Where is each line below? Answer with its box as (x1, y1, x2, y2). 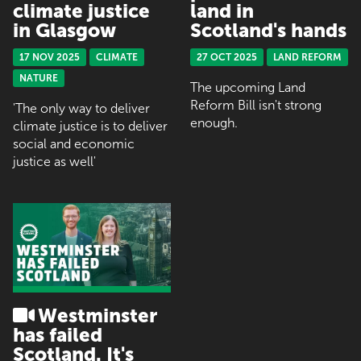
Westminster (38, 303, 157, 327)
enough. (190, 114, 238, 131)
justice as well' (13, 153, 99, 169)
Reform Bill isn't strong (190, 97, 322, 113)
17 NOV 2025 (19, 51, 80, 63)
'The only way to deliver (13, 100, 150, 116)
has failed (13, 322, 102, 346)
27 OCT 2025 (197, 51, 257, 63)
